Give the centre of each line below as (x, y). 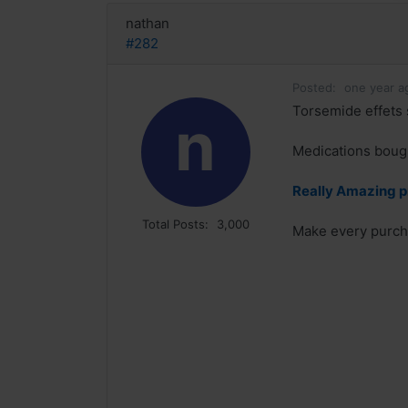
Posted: (314, 88)
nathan (148, 23)
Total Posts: (175, 224)
